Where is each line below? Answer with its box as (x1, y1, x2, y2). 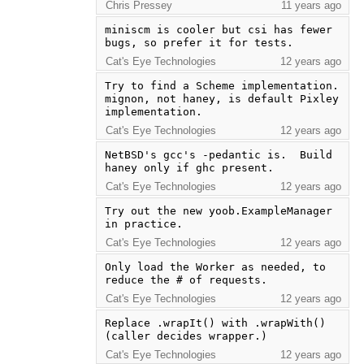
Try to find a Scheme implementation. (104, 79, 339, 92)
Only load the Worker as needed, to (104, 260, 326, 273)
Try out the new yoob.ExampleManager (104, 204, 332, 217)
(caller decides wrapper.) (104, 329, 267, 342)
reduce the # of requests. (104, 273, 267, 286)
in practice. (104, 217, 183, 230)
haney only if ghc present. (104, 161, 274, 174)
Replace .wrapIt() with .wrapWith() (104, 316, 326, 329)
